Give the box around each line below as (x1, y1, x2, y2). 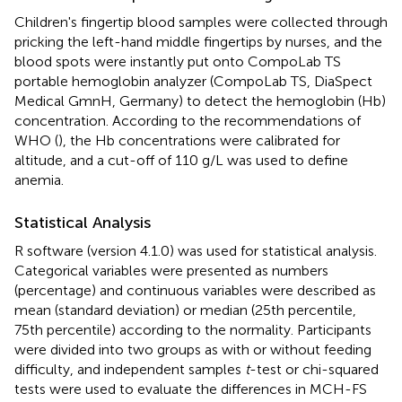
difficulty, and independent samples (14, 360, 245, 378)
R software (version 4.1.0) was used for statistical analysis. (14, 241, 377, 259)
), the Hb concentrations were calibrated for (58, 131, 340, 149)
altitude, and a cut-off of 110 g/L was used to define (14, 151, 348, 169)
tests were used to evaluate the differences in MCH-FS (14, 380, 367, 398)
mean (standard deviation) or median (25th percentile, (14, 301, 356, 319)
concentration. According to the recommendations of (14, 111, 361, 129)
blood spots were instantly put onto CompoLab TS (14, 52, 341, 70)
